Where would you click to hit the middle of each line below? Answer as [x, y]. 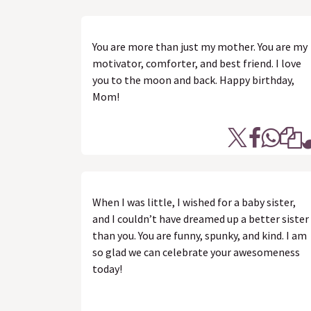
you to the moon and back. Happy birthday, [193, 80]
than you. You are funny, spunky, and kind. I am [200, 235]
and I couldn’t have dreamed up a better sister [201, 219]
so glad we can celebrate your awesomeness [196, 252]
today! [107, 269]
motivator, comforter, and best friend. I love [197, 63]
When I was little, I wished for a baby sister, [194, 202]
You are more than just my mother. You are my [200, 47]
